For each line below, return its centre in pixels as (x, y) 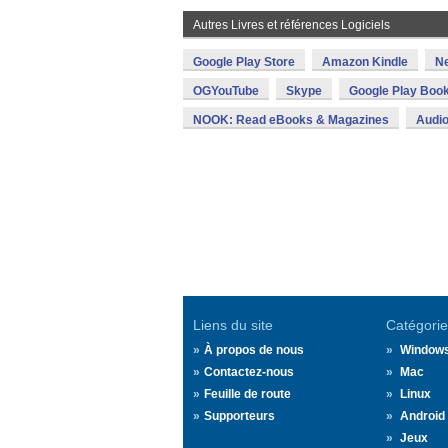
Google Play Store (244, 62)
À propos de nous (254, 350)
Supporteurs (239, 416)
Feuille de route (247, 394)
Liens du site (233, 325)
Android (422, 416)
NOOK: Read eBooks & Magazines (291, 120)
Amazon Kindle (365, 62)
